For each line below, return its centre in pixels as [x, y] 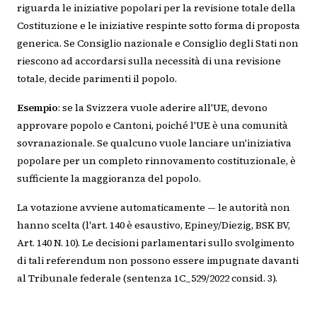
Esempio [38, 108]
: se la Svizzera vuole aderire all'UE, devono [163, 108]
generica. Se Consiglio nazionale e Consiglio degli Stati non [158, 43]
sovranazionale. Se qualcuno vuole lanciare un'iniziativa [154, 143]
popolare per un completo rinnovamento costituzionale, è [156, 161]
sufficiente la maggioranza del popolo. [109, 178]
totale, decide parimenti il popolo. [97, 79]
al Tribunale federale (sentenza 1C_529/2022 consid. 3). [147, 278]
